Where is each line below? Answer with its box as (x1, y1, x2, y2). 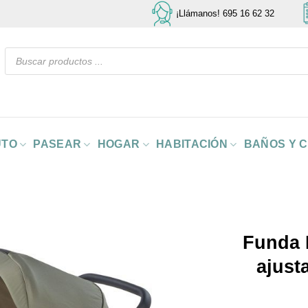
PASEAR (33, 138, 82, 150)
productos (3, 64, 44, 74)
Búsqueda (3, 46, 44, 56)
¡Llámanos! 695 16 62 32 (176, 8, 274, 19)
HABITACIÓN (155, 138, 228, 150)
